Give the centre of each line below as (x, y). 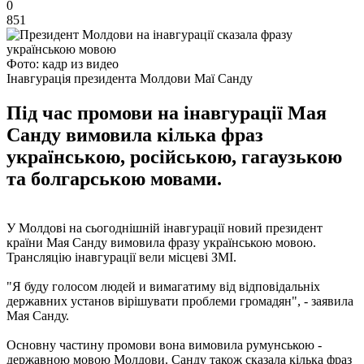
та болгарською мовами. (114, 178)
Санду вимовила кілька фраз (135, 134)
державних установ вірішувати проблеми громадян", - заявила (180, 301)
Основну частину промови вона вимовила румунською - (164, 344)
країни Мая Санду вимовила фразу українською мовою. (161, 242)
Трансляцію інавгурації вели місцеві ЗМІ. (121, 257)
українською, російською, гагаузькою (174, 156)
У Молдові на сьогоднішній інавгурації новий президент (165, 227)
